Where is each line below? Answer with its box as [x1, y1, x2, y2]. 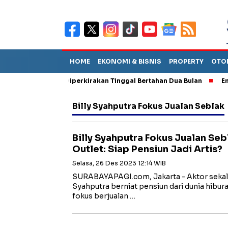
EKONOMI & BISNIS [98, 58, 161, 65]
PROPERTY [169, 58, 204, 65]
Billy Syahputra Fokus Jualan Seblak [72, 101, 224, 111]
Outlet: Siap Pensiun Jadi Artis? [72, 144, 222, 155]
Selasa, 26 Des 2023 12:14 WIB [72, 159, 166, 167]
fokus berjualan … [72, 191, 135, 201]
